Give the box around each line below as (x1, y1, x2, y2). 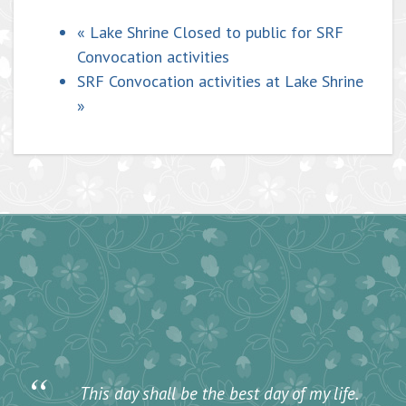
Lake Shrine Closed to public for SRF (85, 22, 343, 43)
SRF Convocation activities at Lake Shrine (77, 71, 363, 92)
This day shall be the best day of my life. (76, 382, 359, 404)
